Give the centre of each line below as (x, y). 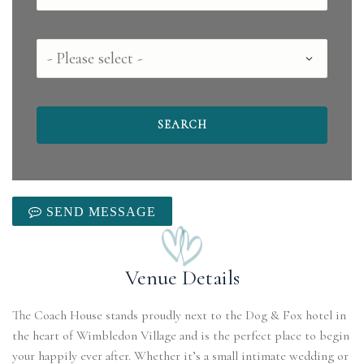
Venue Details (182, 277)
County (60, 51)
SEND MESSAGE (99, 211)
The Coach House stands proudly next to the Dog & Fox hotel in (179, 315)
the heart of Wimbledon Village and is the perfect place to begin (181, 336)
